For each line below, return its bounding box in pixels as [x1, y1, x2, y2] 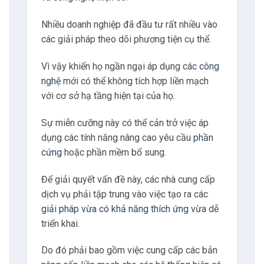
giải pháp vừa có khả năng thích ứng [41, 203, 189, 214]
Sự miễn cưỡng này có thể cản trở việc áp [41, 117, 209, 128]
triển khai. [41, 217, 80, 229]
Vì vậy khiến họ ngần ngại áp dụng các [41, 61, 199, 72]
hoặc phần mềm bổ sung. [61, 146, 166, 158]
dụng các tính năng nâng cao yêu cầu [41, 131, 193, 143]
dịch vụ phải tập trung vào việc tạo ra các [41, 188, 208, 200]
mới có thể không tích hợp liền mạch [60, 75, 209, 87]
